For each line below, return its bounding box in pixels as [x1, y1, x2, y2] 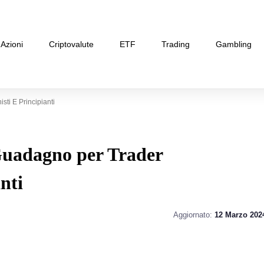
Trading [161, 39, 190, 49]
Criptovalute [49, 39, 94, 49]
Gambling [216, 39, 252, 49]
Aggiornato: [173, 210, 214, 219]
